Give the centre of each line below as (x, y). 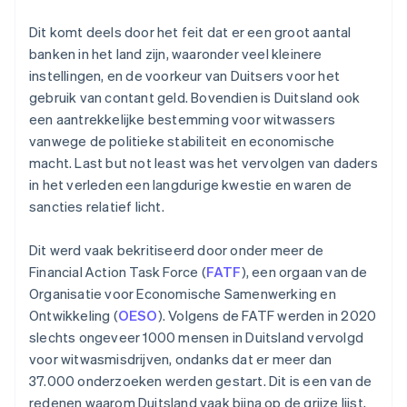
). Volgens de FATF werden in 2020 (267, 316)
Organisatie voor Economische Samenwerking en (183, 294)
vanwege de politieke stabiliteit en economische (182, 141)
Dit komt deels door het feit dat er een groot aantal (190, 32)
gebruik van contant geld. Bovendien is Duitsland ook (195, 98)
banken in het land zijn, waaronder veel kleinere (176, 54)
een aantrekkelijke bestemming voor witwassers (183, 119)
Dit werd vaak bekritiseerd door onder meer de (177, 250)
